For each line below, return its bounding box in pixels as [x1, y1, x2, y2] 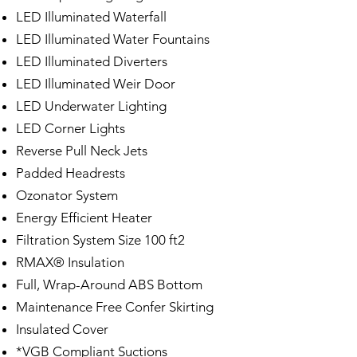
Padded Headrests [16, 165, 125, 181]
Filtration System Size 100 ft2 [16, 232, 185, 248]
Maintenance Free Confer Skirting [16, 299, 214, 315]
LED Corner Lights [16, 120, 125, 136]
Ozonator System [16, 187, 118, 203]
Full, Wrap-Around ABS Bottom [16, 277, 202, 292]
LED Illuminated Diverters [16, 53, 167, 69]
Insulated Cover [16, 321, 108, 337]
